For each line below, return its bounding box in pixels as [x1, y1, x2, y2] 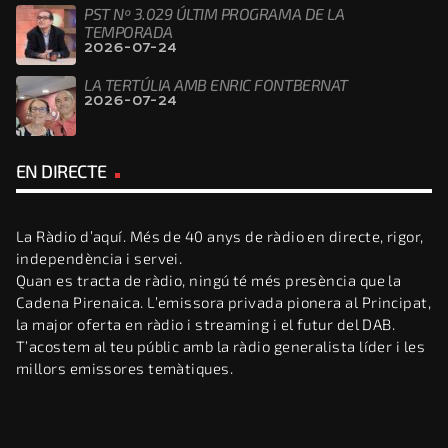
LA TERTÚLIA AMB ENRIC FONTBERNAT [84, 74, 348, 94]
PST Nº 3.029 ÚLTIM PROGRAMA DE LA [84, 3, 345, 23]
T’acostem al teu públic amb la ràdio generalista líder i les [16, 337, 426, 356]
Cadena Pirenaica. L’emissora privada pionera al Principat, [16, 293, 432, 312]
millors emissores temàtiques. [16, 359, 234, 378]
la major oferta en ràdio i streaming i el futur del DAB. [16, 315, 396, 334]
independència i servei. [16, 249, 183, 268]
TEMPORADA [84, 21, 173, 41]
